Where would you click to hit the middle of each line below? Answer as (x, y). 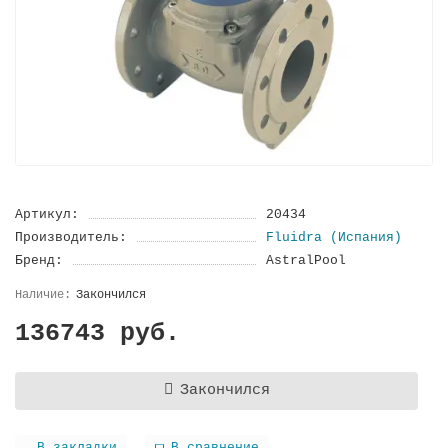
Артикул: (47, 214)
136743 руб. (97, 333)
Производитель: (71, 237)
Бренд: (39, 260)
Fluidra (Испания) (333, 237)
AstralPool (305, 260)
